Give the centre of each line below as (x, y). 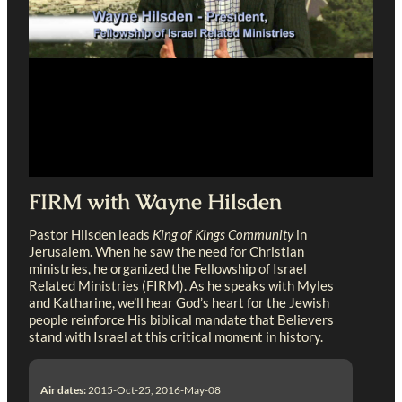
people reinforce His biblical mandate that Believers (181, 320)
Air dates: (64, 389)
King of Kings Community (223, 235)
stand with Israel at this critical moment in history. (176, 337)
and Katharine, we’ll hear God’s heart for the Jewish (179, 303)
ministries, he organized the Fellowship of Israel (168, 269)
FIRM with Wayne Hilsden (155, 201)
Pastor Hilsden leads (91, 235)
